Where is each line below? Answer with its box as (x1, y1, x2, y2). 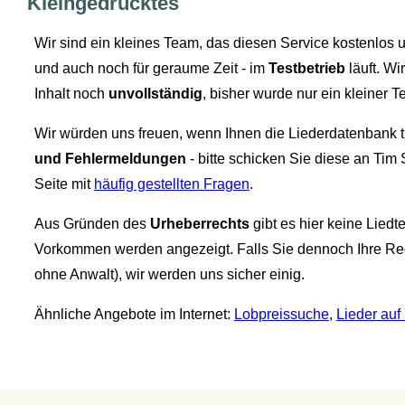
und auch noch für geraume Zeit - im (33, 61, 268, 77)
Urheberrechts (149, 216, 250, 232)
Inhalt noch (33, 86, 108, 102)
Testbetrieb (268, 61, 345, 77)
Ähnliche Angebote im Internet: (33, 306, 234, 323)
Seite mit (33, 176, 94, 193)
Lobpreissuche (233, 306, 329, 323)
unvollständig (108, 86, 202, 102)
